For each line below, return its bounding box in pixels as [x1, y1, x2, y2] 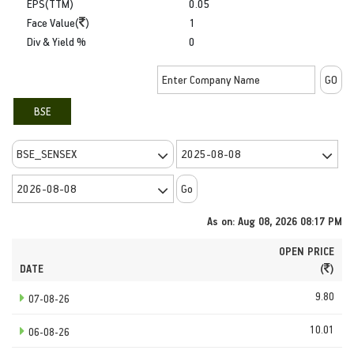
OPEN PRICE [279, 243, 334, 258]
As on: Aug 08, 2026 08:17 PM [207, 213, 342, 228]
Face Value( [27, 14, 79, 30]
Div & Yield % [27, 33, 86, 49]
